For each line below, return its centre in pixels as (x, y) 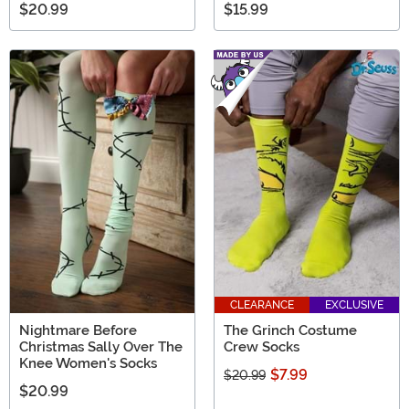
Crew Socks (262, 347)
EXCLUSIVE (354, 305)
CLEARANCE (262, 305)
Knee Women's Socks (88, 364)
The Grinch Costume (290, 331)
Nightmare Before (78, 331)
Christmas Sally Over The (101, 347)
